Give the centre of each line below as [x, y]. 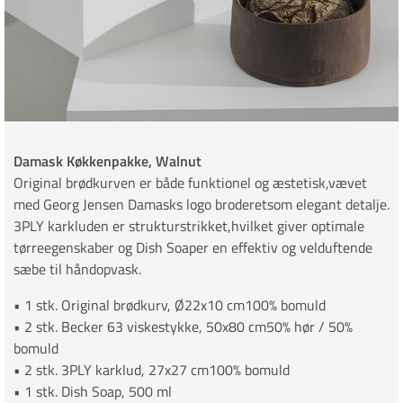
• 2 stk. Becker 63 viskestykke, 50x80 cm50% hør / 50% [183, 327]
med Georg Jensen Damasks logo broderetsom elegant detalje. [201, 205]
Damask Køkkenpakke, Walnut [107, 161]
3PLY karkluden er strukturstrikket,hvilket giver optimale [189, 226]
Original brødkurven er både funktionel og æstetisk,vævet [190, 183]
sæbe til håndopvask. [77, 269]
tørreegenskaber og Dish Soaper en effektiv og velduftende [193, 248]
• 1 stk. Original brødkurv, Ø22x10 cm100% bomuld [170, 305]
